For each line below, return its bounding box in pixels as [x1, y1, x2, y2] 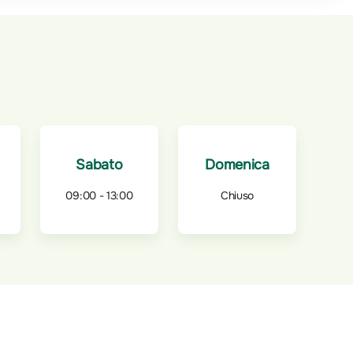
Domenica [205, 155, 269, 173]
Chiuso [220, 188, 255, 203]
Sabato [76, 155, 123, 173]
